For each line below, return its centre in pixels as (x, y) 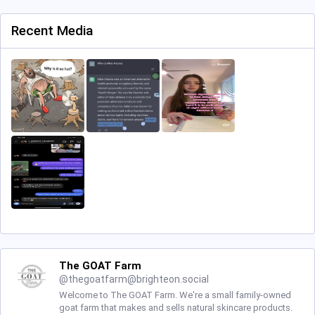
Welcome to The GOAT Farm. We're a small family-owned (175, 295)
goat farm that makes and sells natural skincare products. (176, 308)
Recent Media (52, 31)
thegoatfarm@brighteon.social (139, 279)
